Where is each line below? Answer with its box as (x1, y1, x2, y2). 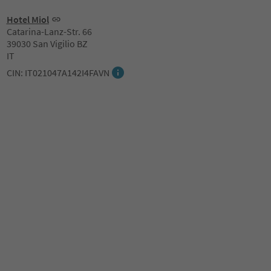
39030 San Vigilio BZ (6, 38, 88, 50)
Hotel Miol (6, 13, 49, 25)
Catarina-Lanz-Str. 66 (6, 25, 92, 38)
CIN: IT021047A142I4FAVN (6, 67, 109, 79)
